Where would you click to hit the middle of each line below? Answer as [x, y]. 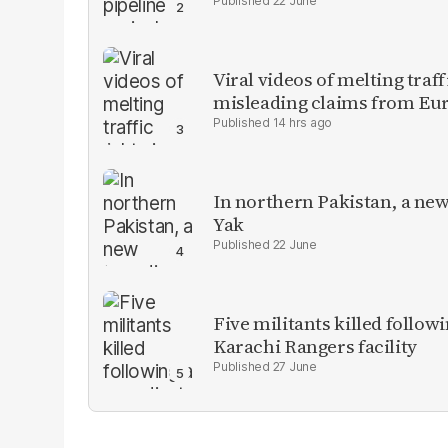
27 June [294, 366]
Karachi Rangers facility [315, 346]
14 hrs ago [302, 122]
